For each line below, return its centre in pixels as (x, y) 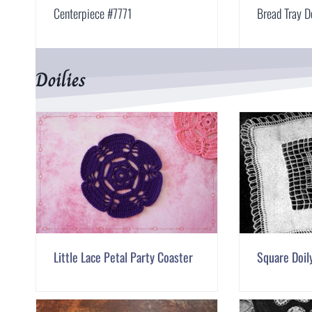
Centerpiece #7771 (93, 13)
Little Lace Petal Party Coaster (123, 257)
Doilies (61, 79)
